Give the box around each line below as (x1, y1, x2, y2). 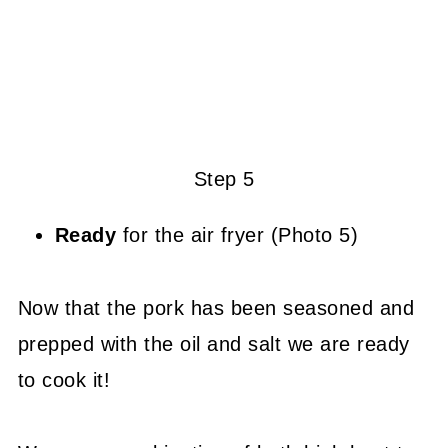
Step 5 (193, 167, 255, 190)
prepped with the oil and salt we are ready (17, 332, 410, 355)
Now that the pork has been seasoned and (17, 296, 415, 319)
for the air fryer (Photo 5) (122, 223, 359, 246)
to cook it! (17, 368, 111, 391)
